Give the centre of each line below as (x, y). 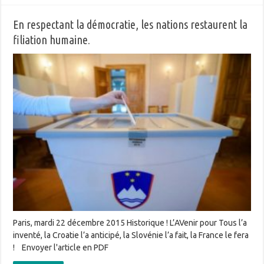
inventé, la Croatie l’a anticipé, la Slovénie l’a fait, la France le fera (131, 235)
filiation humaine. (52, 39)
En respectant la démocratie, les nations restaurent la (131, 24)
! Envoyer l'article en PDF (64, 248)
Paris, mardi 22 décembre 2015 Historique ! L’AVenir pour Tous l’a (130, 223)
